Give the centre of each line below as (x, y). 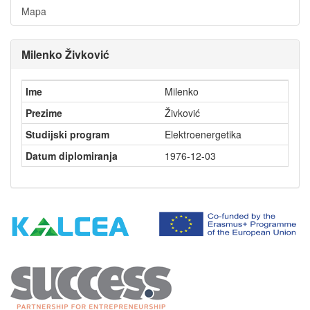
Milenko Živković (65, 55)
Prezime (44, 113)
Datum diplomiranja (72, 156)
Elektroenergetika (206, 135)
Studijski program (67, 135)
